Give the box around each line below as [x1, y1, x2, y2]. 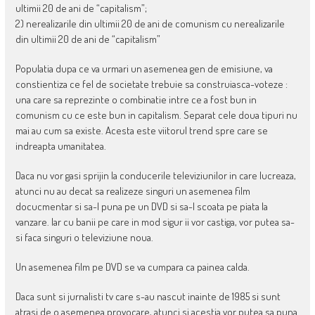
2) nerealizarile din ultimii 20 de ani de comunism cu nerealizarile [15, 16, 285, 30]
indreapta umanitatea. [15, 139, 106, 153]
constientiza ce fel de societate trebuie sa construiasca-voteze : [15, 77, 288, 91]
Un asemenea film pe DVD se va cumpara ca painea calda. [15, 259, 250, 274]
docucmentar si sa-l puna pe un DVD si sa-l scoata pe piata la [15, 199, 268, 213]
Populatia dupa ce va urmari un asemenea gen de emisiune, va [15, 61, 273, 75]
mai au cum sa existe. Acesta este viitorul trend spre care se [15, 123, 268, 137]
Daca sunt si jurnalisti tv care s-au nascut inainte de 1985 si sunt [15, 289, 281, 303]
